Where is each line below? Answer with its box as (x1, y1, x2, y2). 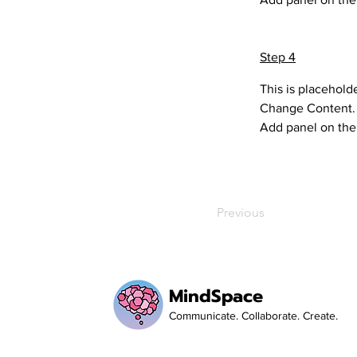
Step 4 (260, 50, 296, 64)
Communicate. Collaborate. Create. (169, 309, 338, 322)
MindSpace (169, 283, 263, 309)
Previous (217, 205, 265, 220)
